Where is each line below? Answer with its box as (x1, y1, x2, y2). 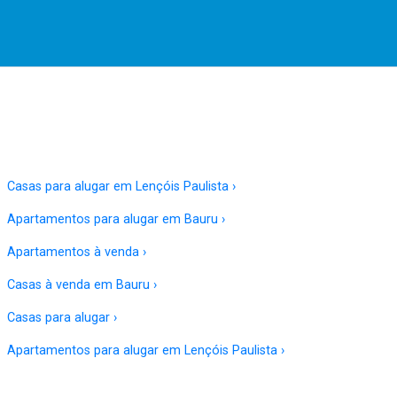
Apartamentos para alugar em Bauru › (6, 211, 225, 227)
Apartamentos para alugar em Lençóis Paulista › (6, 342, 284, 358)
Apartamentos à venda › (6, 244, 146, 260)
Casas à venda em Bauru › (6, 276, 157, 292)
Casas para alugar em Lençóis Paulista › (6, 178, 236, 194)
